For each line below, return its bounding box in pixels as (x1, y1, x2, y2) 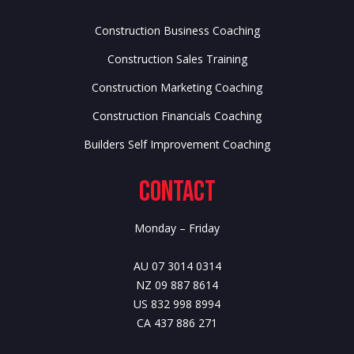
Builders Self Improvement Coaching (84, 137, 270, 152)
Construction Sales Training (107, 51, 247, 66)
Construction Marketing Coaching (92, 80, 262, 95)
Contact (138, 175, 216, 209)
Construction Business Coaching (94, 23, 260, 38)
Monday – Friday (134, 220, 220, 235)
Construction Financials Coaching (92, 108, 262, 123)
